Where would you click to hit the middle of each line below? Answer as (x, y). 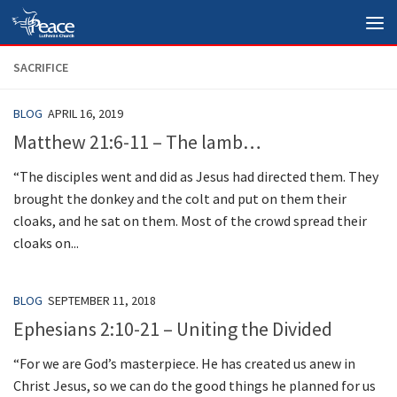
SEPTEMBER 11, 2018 (102, 301)
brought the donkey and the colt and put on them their (180, 199)
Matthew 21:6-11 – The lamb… (137, 142)
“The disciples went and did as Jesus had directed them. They (196, 177)
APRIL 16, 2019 (86, 113)
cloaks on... (46, 243)
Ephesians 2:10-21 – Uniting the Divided (173, 329)
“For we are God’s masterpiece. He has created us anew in (184, 364)
